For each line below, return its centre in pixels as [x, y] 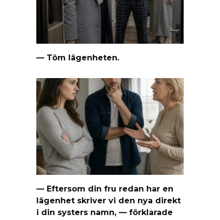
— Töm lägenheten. [78, 57]
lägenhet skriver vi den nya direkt [109, 200]
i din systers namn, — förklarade [105, 212]
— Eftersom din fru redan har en [105, 189]
